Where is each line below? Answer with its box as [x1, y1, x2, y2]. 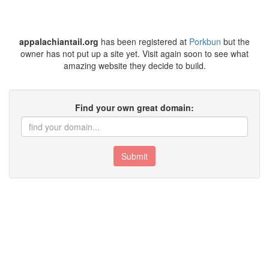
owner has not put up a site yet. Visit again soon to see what [20, 47, 249, 59]
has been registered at [98, 35, 189, 47]
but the [221, 35, 250, 47]
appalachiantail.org [19, 35, 98, 47]
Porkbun [189, 35, 221, 47]
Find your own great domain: [75, 101, 194, 113]
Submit [121, 150, 148, 162]
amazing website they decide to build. [63, 59, 206, 71]
